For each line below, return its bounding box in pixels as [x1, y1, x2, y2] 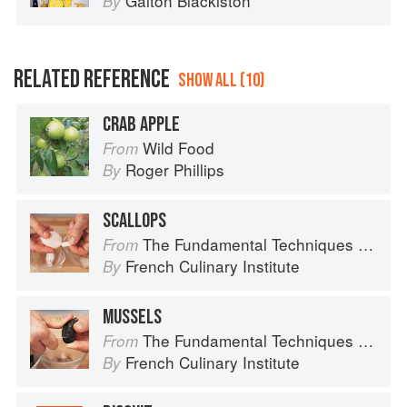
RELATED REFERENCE [14, 65, 170, 95]
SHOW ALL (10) [178, 69, 264, 93]
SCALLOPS [103, 208, 166, 234]
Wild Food [143, 136, 214, 160]
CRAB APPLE [103, 112, 180, 138]
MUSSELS [103, 304, 162, 331]
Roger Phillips [125, 158, 224, 182]
